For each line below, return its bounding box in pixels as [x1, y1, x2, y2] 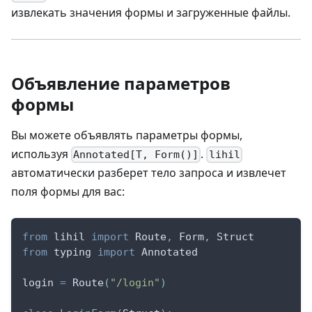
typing [47, 245, 97, 258]
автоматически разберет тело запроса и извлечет [11, 164, 286, 180]
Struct [210, 230, 254, 243]
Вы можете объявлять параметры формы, [11, 127, 242, 143]
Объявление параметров [11, 71, 231, 95]
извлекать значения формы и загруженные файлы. [11, 4, 290, 20]
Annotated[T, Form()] [73, 148, 199, 161]
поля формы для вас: [11, 183, 125, 199]
